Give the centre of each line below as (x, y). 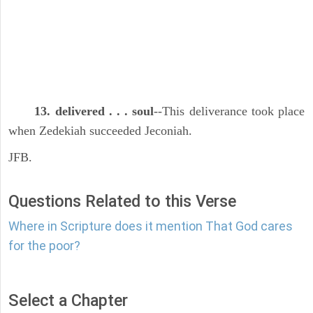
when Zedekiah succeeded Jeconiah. (100, 131)
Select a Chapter (68, 301)
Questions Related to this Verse (122, 202)
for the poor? (44, 246)
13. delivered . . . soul (94, 111)
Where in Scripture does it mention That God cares (151, 226)
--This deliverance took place (230, 111)
